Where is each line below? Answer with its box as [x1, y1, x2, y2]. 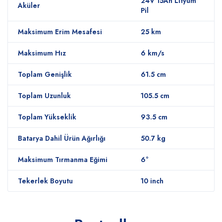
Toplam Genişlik [18, 69, 72, 79]
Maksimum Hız [18, 48, 66, 58]
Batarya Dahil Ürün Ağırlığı [18, 133, 106, 143]
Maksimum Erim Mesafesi [18, 27, 102, 37]
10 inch [141, 176, 164, 186]
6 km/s [141, 48, 165, 58]
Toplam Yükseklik [18, 112, 76, 122]
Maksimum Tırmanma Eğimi [18, 155, 108, 165]
